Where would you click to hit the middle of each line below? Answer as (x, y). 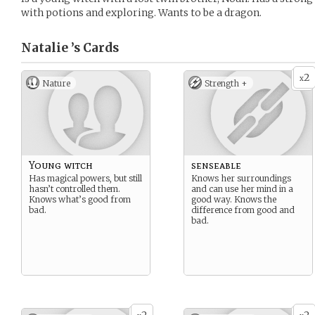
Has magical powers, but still (85, 178)
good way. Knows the (234, 199)
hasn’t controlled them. (75, 189)
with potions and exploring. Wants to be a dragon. (141, 13)
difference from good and (243, 210)
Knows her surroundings (241, 178)
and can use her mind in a (242, 189)
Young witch (61, 165)
